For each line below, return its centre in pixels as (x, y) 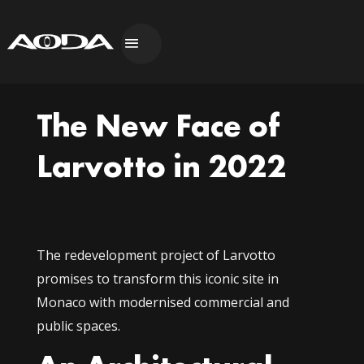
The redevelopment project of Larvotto (156, 256)
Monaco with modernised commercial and (162, 303)
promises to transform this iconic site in (157, 279)
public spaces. (78, 326)
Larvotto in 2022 (161, 167)
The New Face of (158, 126)
